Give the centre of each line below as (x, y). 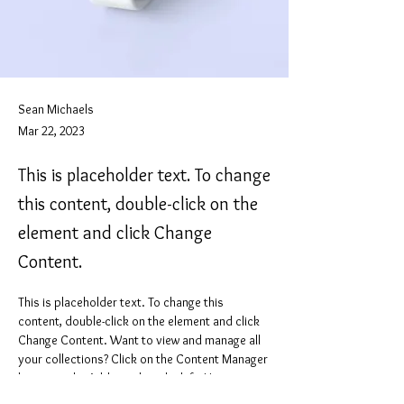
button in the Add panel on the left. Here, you (138, 378)
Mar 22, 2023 (51, 131)
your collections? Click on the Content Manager (144, 359)
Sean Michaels (56, 109)
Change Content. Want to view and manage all (141, 340)
